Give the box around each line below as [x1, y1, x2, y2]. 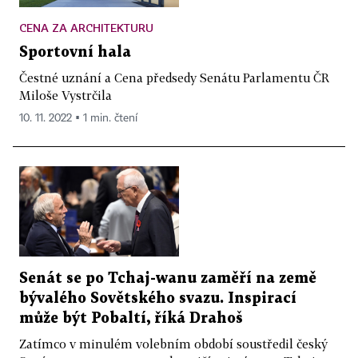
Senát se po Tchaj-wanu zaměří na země [19, 271, 316, 285]
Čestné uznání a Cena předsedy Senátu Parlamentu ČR [19, 70, 329, 86]
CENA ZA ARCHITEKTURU [19, 21, 153, 35]
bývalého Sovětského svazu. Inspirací [19, 291, 296, 305]
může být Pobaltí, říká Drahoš [19, 311, 243, 325]
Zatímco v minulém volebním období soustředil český [19, 336, 328, 351]
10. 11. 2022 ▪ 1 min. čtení [19, 113, 137, 125]
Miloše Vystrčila [19, 88, 112, 103]
